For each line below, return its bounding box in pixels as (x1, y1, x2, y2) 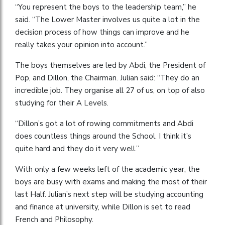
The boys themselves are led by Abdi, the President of (15, 60, 205, 70)
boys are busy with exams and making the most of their (15, 176, 207, 187)
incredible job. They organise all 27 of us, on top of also (15, 85, 205, 95)
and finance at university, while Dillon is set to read (15, 201, 190, 212)
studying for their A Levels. (15, 97, 108, 108)
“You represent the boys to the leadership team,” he (15, 2, 196, 12)
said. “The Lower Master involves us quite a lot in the (15, 14, 200, 25)
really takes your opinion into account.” (15, 39, 148, 50)
